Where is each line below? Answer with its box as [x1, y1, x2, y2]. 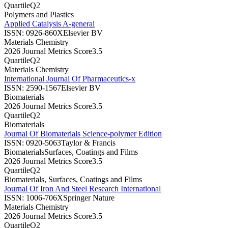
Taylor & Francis [61, 138, 116, 147]
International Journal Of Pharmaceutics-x [4, 74, 135, 83]
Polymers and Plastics [4, 10, 74, 19]
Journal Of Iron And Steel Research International [4, 184, 161, 193]
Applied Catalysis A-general [4, 19, 95, 28]
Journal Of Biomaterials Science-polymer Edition [4, 129, 162, 138]
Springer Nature [63, 193, 115, 202]
